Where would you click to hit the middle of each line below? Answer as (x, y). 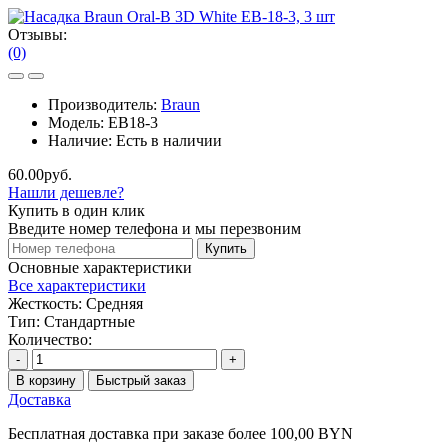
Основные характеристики (100, 267)
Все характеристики (77, 285)
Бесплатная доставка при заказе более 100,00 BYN (180, 433)
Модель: (78, 122)
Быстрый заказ (141, 380)
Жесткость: (45, 303)
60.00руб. (40, 174)
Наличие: (82, 140)
